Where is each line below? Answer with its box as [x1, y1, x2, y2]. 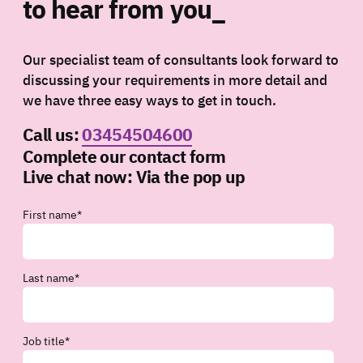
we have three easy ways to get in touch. [23, 92, 276, 110]
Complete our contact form [23, 145, 226, 169]
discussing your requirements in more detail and [23, 71, 327, 90]
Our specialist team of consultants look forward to [23, 51, 339, 70]
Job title [23, 334, 65, 349]
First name [23, 207, 77, 223]
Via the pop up [135, 165, 246, 189]
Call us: [23, 123, 83, 147]
